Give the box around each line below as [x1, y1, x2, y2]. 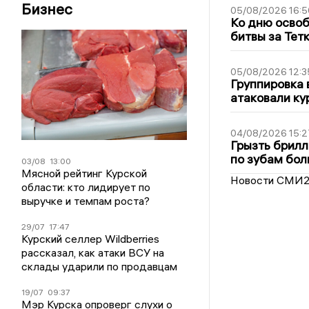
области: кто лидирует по [21, 179, 151, 194]
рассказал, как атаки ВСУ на [21, 245, 165, 259]
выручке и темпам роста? [21, 193, 150, 208]
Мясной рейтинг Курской [21, 166, 148, 180]
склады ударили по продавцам [21, 259, 178, 273]
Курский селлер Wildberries [21, 231, 160, 246]
